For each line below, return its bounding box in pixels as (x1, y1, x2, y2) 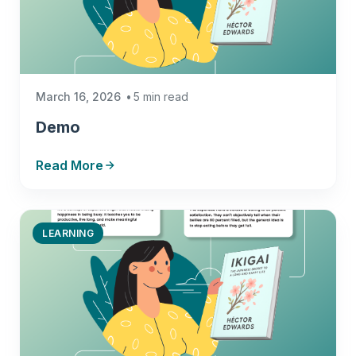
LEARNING (42, 227, 94, 239)
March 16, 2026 (36, 90, 121, 103)
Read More (36, 157, 103, 173)
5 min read (133, 90, 188, 103)
